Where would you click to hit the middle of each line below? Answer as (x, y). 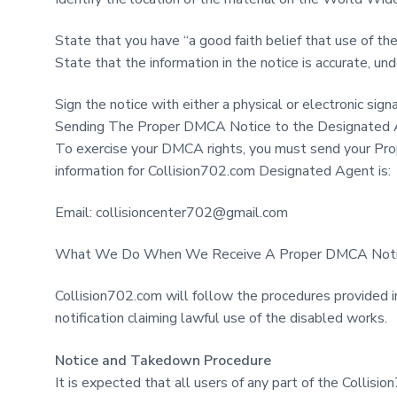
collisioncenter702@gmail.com (192, 213)
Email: (75, 213)
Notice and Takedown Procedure (163, 360)
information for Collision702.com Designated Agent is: (223, 171)
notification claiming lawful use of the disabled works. (221, 319)
